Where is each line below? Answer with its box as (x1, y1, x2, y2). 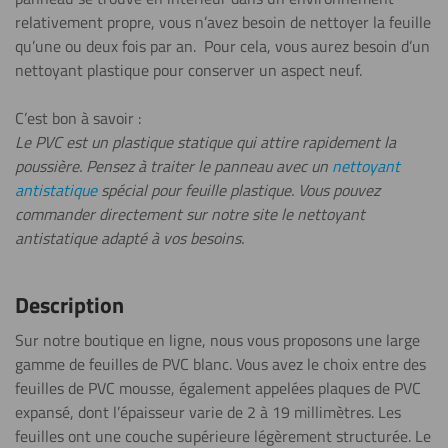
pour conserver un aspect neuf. (149, 58, 362, 82)
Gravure (105, 370, 167, 397)
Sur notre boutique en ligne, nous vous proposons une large (15, 328, 420, 352)
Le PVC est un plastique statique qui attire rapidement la (15, 130, 396, 154)
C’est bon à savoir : (15, 106, 141, 130)
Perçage (105, 45, 168, 72)
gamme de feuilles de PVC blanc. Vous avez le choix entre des (15, 352, 426, 376)
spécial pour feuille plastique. (101, 178, 294, 202)
